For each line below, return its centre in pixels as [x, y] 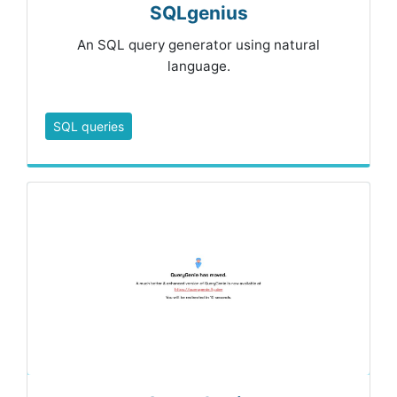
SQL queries [89, 127]
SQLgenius [198, 13]
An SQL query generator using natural [198, 45]
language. [198, 66]
